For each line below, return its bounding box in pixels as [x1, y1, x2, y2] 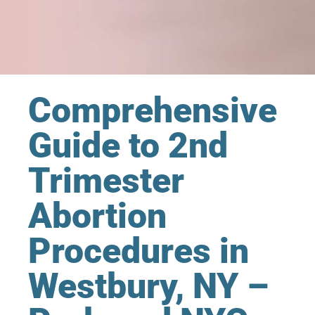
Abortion [28, 195, 167, 236]
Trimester [28, 160, 185, 201]
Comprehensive [28, 89, 278, 131]
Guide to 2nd [28, 124, 229, 166]
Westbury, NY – [28, 265, 269, 307]
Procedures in [28, 230, 250, 271]
